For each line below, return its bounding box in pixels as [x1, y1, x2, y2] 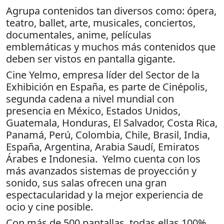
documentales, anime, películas [6, 27, 151, 41]
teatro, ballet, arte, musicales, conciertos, [6, 15, 195, 29]
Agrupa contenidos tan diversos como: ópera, [6, 3, 216, 17]
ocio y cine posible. [6, 199, 93, 213]
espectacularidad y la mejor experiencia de [6, 187, 203, 201]
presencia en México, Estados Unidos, [6, 103, 180, 117]
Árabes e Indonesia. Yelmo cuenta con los [6, 151, 200, 165]
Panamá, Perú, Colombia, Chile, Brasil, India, [6, 127, 210, 141]
